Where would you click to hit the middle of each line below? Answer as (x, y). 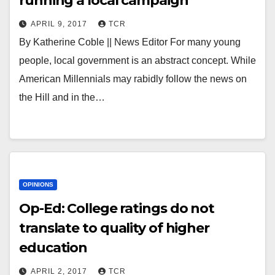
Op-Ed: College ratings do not (117, 208)
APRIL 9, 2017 (60, 24)
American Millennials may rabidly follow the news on (133, 79)
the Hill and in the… (62, 97)
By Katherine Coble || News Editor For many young (130, 42)
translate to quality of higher (114, 228)
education (53, 248)
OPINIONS (38, 184)
